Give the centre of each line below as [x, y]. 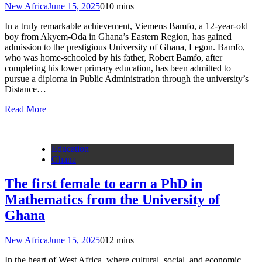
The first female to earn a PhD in [104, 184]
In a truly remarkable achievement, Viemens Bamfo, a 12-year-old [126, 26]
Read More [25, 109]
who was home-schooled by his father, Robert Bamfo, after [113, 57]
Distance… [25, 89]
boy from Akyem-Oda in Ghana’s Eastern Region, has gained [118, 36]
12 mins [119, 240]
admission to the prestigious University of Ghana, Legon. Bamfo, [125, 47]
